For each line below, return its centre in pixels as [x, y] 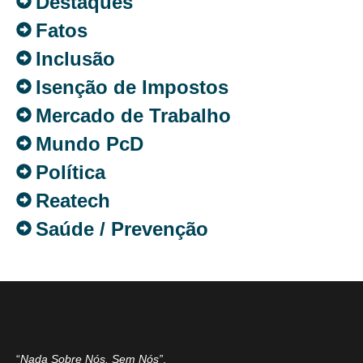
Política [70, 172]
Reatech [73, 200]
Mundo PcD [90, 143]
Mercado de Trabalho [133, 115]
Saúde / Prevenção [122, 228]
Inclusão [75, 58]
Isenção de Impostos [132, 87]
